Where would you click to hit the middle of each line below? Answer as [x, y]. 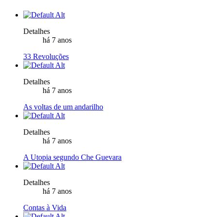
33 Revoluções [46, 57]
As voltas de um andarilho [63, 107]
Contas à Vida [45, 208]
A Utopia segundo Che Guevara [72, 157]
